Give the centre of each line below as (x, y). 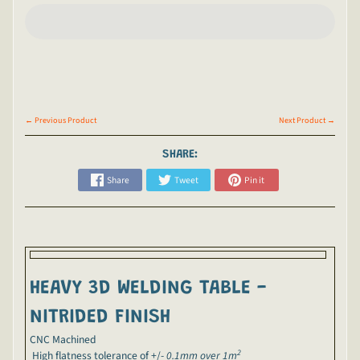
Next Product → (307, 120)
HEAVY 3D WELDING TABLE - (148, 289)
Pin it (254, 180)
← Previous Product (60, 120)
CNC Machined (63, 340)
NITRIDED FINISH (100, 318)
